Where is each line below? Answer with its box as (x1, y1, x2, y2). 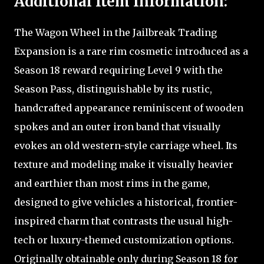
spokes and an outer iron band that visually (14, 120, 220, 133)
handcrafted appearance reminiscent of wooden (14, 101, 243, 114)
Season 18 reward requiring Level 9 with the (14, 64, 223, 76)
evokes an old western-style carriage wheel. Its (14, 139, 237, 151)
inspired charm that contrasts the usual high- (14, 214, 233, 227)
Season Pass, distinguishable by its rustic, (14, 82, 212, 95)
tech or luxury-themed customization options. (14, 233, 234, 246)
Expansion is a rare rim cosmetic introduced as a (14, 45, 248, 57)
